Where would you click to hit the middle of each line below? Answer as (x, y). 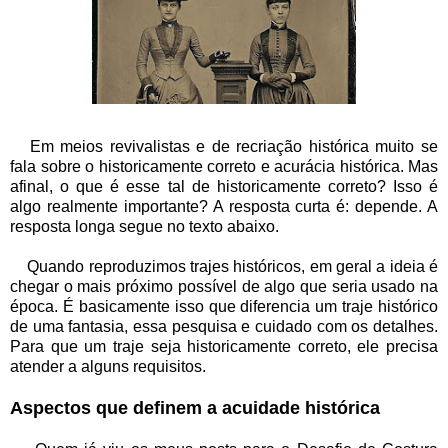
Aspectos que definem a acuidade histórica (195, 408)
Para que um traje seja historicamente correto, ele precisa (224, 347)
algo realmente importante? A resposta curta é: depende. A (224, 207)
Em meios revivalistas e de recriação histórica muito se (224, 147)
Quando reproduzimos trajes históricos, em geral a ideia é (224, 267)
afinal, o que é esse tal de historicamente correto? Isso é (224, 187)
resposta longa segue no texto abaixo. (144, 227)
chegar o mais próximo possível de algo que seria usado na (224, 287)
